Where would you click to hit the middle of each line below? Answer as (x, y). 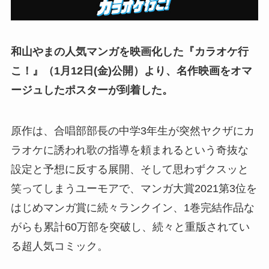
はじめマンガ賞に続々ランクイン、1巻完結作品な (132, 207)
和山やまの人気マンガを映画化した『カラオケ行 (129, 51)
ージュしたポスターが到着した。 (92, 90)
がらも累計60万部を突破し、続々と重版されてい (130, 227)
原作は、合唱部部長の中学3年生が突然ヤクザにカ (132, 131)
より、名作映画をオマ (198, 71)
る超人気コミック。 (59, 246)
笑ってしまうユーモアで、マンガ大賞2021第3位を (134, 188)
